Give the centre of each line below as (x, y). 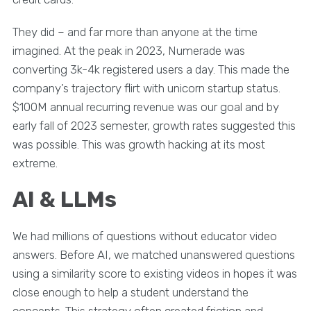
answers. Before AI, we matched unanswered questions (153, 254)
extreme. (35, 163)
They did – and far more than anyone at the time (135, 32)
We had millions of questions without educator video (144, 236)
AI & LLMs (64, 199)
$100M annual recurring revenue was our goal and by (145, 107)
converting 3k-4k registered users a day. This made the (151, 69)
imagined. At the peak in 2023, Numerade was (128, 50)
